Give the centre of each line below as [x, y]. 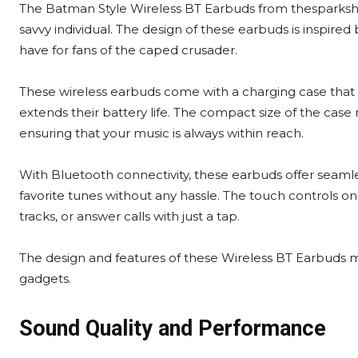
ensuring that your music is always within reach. [161, 133]
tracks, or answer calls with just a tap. [129, 217]
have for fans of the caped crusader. [128, 50]
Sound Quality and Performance [173, 329]
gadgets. [45, 279]
